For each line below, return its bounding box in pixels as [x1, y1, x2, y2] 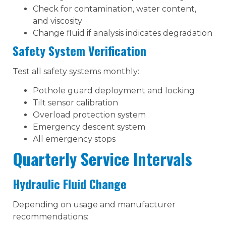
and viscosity [33, 16, 82, 26]
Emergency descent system [33, 122, 145, 132]
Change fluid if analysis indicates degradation [33, 28, 212, 38]
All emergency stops [33, 134, 116, 144]
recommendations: [13, 212, 88, 221]
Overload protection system [33, 110, 146, 120]
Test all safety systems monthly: [13, 66, 139, 76]
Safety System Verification [13, 41, 146, 60]
